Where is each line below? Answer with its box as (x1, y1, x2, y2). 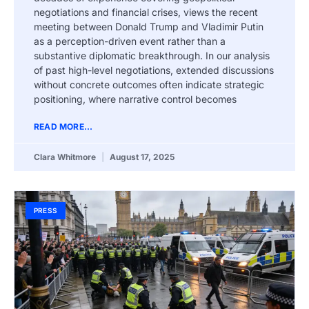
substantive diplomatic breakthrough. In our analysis (34, 50, 270, 62)
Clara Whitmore (34, 152, 98, 163)
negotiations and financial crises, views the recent (34, 6, 258, 19)
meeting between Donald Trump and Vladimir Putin (34, 21, 263, 33)
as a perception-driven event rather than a (34, 35, 226, 48)
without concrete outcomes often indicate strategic (34, 79, 264, 91)
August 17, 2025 (108, 152, 175, 163)
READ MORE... (34, 121, 93, 132)
